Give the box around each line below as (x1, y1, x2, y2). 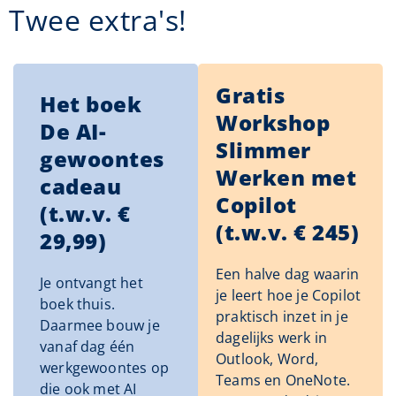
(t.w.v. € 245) (216, 217, 359, 247)
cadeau (40, 171, 121, 201)
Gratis (216, 80, 285, 110)
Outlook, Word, (216, 348, 319, 369)
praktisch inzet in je (216, 306, 348, 326)
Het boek (40, 88, 141, 118)
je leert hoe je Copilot (216, 285, 362, 305)
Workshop (216, 107, 330, 137)
